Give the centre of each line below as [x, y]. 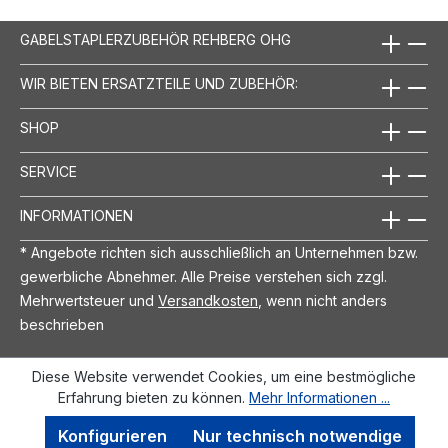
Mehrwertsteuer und [89, 300]
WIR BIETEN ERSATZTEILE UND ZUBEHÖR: [159, 83]
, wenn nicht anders [322, 300]
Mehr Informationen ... [319, 397]
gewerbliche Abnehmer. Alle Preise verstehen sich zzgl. [203, 276]
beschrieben [62, 324]
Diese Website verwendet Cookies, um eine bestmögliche [224, 376]
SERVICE [48, 171]
